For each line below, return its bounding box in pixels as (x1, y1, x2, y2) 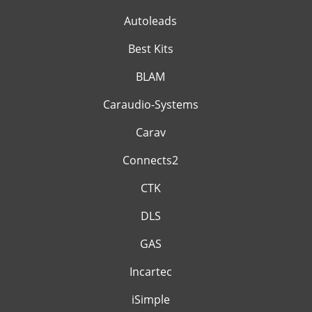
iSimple (131, 292, 170, 307)
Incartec (129, 264, 172, 279)
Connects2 (123, 153, 178, 168)
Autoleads (124, 13, 177, 29)
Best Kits (127, 41, 173, 56)
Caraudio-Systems (102, 97, 198, 112)
